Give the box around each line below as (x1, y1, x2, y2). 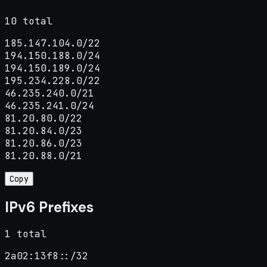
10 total (5, 14, 52, 27)
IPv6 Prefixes (5, 197, 94, 216)
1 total (5, 228, 46, 241)
